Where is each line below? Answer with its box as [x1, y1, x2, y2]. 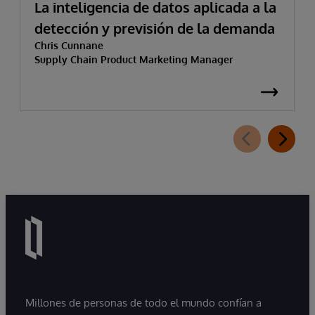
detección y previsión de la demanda [34, 18, 275, 37]
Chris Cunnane [34, 39, 103, 51]
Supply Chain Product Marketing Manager [34, 53, 233, 65]
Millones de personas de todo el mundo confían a [25, 296, 262, 310]
